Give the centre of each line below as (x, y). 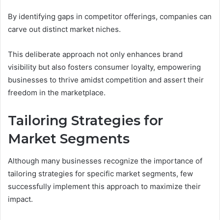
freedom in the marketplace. (57, 93)
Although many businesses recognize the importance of (105, 161)
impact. (20, 199)
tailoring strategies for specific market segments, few (100, 173)
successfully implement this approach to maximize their (104, 186)
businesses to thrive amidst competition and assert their (106, 80)
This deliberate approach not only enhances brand (95, 55)
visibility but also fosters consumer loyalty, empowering (104, 67)
